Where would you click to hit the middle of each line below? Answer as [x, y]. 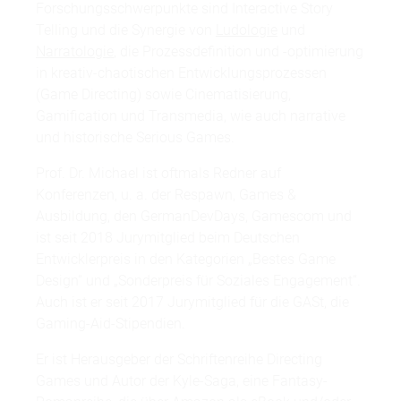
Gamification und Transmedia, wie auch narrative [191, 116]
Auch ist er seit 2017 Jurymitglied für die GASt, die [192, 302]
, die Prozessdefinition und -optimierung [239, 51]
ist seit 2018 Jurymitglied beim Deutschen [168, 238]
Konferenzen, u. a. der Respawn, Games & [166, 195]
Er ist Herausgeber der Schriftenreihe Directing [179, 359]
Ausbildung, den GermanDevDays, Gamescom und [194, 216]
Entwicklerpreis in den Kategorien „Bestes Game [186, 259]
